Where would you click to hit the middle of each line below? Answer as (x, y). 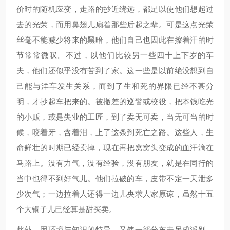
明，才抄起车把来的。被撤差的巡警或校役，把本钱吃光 (115, 101)
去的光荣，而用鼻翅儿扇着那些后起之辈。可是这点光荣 (115, 24)
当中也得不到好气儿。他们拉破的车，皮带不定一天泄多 (115, 178)
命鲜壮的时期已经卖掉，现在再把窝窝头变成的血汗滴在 (115, 148)
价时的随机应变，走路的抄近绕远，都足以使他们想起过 (115, 9)
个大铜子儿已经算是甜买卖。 (66, 209)
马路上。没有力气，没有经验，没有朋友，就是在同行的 (115, 163)
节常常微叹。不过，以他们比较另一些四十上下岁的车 (115, 55)
